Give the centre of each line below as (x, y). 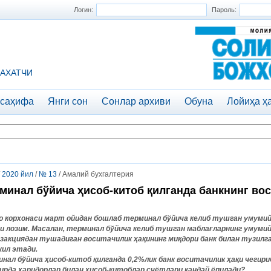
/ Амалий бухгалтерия (95, 174)
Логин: (83, 10)
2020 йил (18, 174)
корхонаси (24, 218)
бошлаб (108, 218)
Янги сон (68, 101)
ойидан (79, 218)
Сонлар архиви (136, 101)
